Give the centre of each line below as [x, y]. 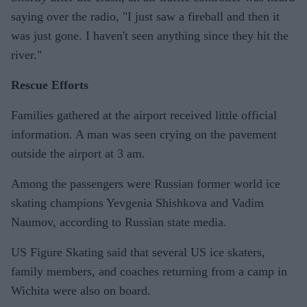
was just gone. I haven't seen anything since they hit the [150, 35]
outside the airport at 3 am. [78, 153]
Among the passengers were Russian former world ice [146, 183]
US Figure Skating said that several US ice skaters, [138, 252]
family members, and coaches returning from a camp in [149, 271]
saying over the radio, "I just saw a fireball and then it [145, 16]
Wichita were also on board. [81, 290]
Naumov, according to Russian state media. [119, 222]
